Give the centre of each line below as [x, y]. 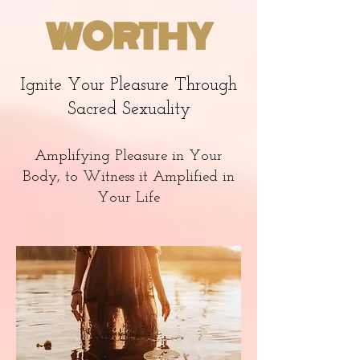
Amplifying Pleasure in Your [129, 156]
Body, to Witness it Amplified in [129, 177]
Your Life [129, 198]
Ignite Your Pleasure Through [129, 86]
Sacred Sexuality [129, 110]
